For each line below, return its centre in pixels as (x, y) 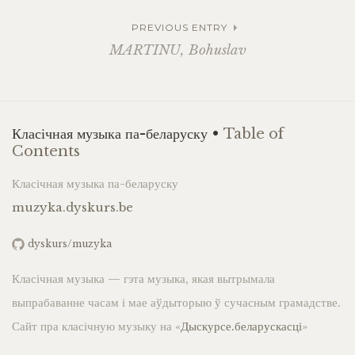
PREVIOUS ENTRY (179, 28)
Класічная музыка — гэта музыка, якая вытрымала (143, 279)
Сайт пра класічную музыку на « (96, 326)
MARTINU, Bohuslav (177, 51)
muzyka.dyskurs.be (73, 208)
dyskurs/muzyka (70, 244)
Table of (254, 134)
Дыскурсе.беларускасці (241, 326)
